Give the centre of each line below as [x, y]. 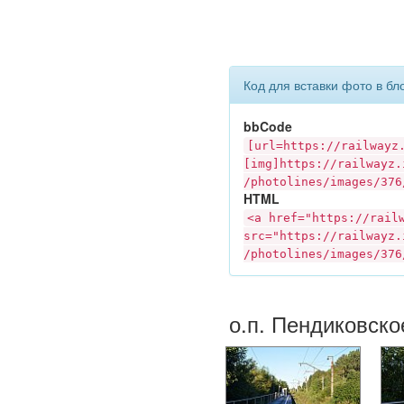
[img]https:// [290, 163]
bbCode [268, 126]
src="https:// [290, 235]
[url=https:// [294, 145]
